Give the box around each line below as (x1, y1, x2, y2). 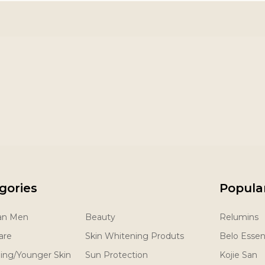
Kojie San (219, 250, 257, 260)
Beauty (85, 212, 116, 222)
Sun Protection (85, 250, 148, 260)
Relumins (219, 212, 258, 222)
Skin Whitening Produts (85, 231, 185, 241)
